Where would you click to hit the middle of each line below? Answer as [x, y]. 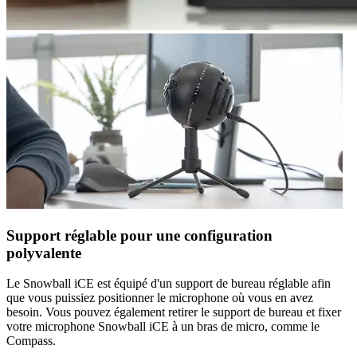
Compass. [31, 341]
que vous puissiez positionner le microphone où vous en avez [160, 298]
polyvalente [44, 253]
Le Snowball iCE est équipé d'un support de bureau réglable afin [169, 284]
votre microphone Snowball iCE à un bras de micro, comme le [163, 327]
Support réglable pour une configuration [139, 235]
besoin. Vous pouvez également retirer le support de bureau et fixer [174, 312]
